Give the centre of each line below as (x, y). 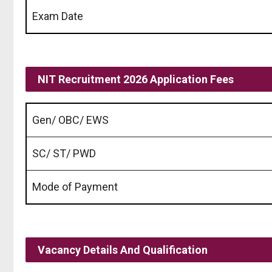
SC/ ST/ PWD (64, 153)
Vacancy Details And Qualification (123, 250)
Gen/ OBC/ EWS (70, 120)
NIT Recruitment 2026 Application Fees (136, 79)
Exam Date (58, 16)
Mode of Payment (75, 186)
